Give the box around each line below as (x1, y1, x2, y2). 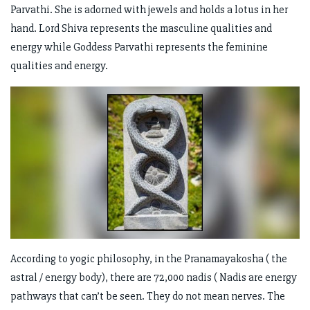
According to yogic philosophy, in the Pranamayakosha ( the (10, 251, 287, 266)
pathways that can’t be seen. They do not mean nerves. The (10, 289, 285, 303)
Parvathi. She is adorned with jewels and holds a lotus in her (10, 3, 288, 17)
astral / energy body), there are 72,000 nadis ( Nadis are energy (10, 270, 297, 284)
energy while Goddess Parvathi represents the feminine (10, 40, 268, 55)
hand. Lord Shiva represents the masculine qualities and (10, 21, 272, 36)
